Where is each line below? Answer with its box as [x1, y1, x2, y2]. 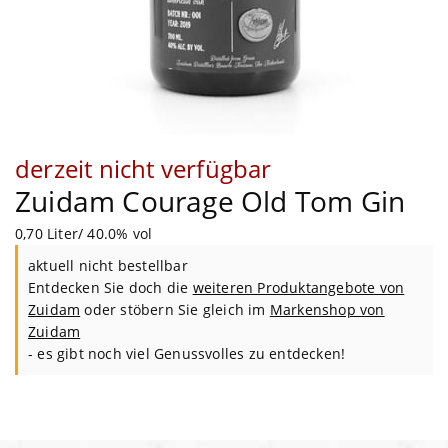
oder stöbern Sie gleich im [80, 299, 270, 319]
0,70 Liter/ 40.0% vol [15, 223, 153, 243]
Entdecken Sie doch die [28, 277, 193, 297]
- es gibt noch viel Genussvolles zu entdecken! [28, 343, 346, 363]
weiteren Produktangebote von [192, 277, 405, 297]
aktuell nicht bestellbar [28, 255, 188, 275]
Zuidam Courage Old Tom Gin [15, 181, 406, 220]
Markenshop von [269, 299, 385, 319]
